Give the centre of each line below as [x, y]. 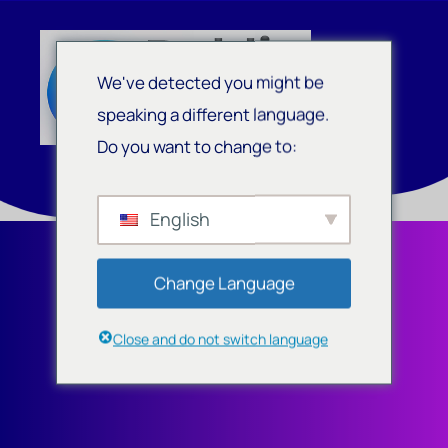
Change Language [224, 282]
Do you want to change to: [197, 145]
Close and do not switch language [220, 338]
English [178, 218]
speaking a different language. [213, 113]
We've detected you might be [210, 81]
